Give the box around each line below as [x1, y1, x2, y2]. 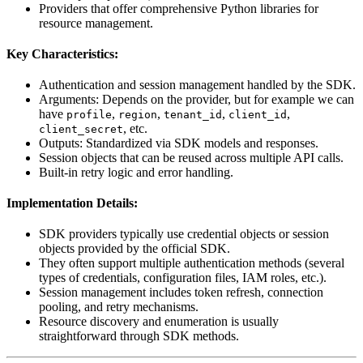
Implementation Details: [6, 196, 138, 211]
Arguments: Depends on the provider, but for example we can [39, 92, 354, 107]
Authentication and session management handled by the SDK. [39, 78, 356, 92]
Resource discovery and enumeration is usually [39, 314, 279, 329]
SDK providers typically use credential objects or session [39, 227, 329, 241]
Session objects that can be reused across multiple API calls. [39, 151, 344, 165]
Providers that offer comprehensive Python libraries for [39, 2, 318, 16]
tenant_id [164, 109, 222, 122]
